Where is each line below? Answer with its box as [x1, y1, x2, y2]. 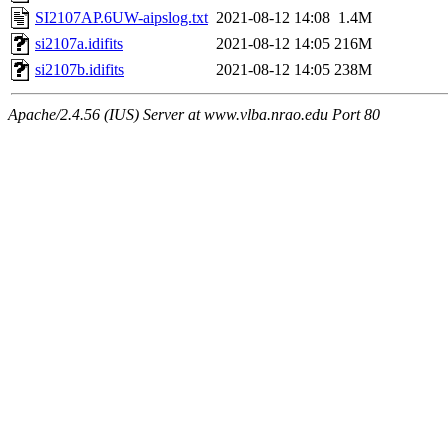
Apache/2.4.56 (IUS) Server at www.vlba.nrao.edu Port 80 [8, 106, 380, 124]
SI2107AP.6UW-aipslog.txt [35, 9, 208, 27]
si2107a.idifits [35, 35, 123, 53]
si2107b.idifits [35, 61, 124, 79]
